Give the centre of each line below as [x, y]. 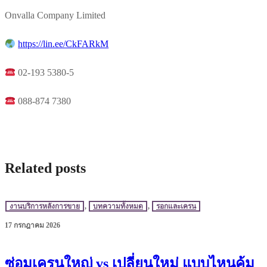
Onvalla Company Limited [55, 15]
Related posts [45, 168]
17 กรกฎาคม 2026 [32, 226]
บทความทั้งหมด [118, 207]
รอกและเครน [176, 207]
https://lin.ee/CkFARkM [63, 44]
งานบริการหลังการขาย [45, 207]
